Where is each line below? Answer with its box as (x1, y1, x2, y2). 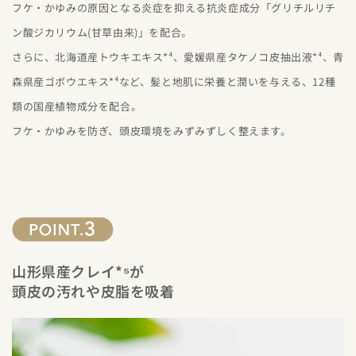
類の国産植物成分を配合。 (12, 99, 142, 114)
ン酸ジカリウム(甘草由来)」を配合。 (12, 25, 192, 40)
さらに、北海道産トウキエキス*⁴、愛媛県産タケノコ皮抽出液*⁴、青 (12, 49, 344, 64)
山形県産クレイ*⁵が (12, 261, 145, 281)
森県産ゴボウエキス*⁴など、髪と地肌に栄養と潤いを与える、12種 (12, 74, 336, 89)
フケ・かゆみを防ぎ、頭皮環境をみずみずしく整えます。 (12, 123, 292, 138)
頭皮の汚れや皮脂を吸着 (12, 281, 175, 301)
